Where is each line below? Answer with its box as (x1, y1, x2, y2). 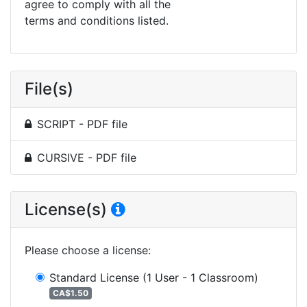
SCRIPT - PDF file (37, 116, 127, 131)
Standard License (49, 270, 139, 284)
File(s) (25, 78, 73, 99)
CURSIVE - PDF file (37, 150, 136, 164)
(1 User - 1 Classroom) (143, 270, 258, 284)
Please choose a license (25, 243, 148, 257)
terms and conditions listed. (25, 13, 169, 27)
